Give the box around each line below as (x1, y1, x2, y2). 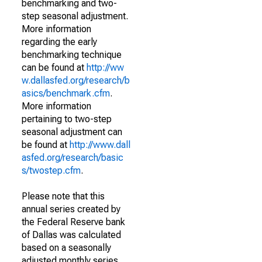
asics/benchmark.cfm (22, 88, 110, 99)
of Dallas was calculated (22, 229, 121, 240)
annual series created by (22, 204, 120, 215)
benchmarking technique (22, 49, 122, 60)
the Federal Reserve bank (22, 216, 125, 227)
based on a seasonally (22, 242, 111, 253)
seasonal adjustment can (22, 126, 122, 137)
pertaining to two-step (22, 113, 112, 125)
